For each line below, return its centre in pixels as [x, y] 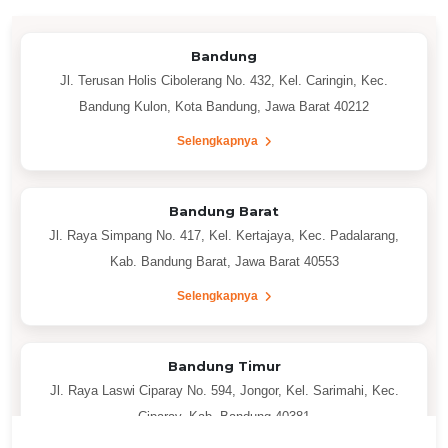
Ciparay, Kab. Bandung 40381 [224, 417]
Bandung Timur [224, 366]
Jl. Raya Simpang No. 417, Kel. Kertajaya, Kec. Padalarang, [224, 236]
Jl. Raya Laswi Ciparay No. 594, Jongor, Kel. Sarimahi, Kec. [224, 391]
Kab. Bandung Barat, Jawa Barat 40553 [224, 262]
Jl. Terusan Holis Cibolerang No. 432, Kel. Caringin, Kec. [224, 81]
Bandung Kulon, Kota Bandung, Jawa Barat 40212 [224, 107]
